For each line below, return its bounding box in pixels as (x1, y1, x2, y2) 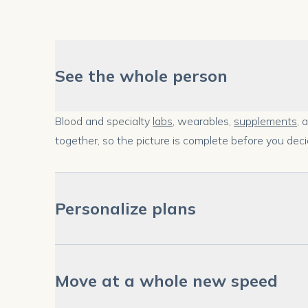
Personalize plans (55, 197, 196, 219)
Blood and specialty (55, 113, 153, 128)
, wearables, (173, 113, 234, 128)
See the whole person (55, 65, 228, 86)
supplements (234, 113, 297, 128)
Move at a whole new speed (55, 269, 278, 291)
